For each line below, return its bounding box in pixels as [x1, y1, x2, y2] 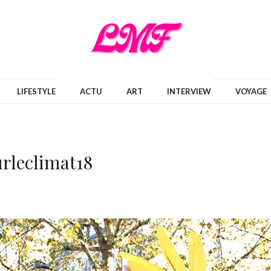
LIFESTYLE [17, 87, 56, 96]
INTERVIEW [167, 87, 211, 96]
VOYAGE [235, 87, 267, 96]
